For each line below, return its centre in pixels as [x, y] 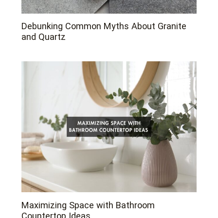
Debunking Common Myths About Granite [104, 26]
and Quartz [44, 37]
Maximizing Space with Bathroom [88, 205]
